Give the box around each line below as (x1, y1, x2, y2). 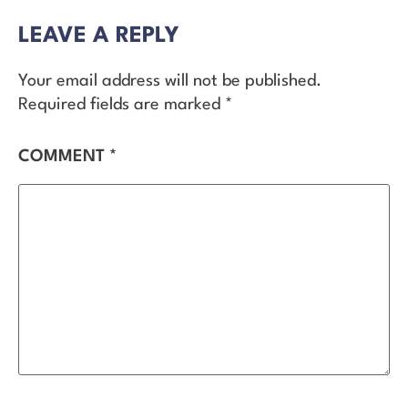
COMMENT (18, 148, 109, 166)
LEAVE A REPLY (18, 25, 179, 47)
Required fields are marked (18, 96, 225, 113)
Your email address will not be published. (18, 72, 321, 89)
